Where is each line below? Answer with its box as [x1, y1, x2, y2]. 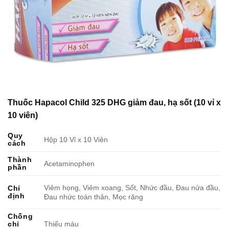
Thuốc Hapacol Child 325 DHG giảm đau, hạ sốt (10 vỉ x [8, 98, 221, 107]
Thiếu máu [44, 219, 79, 228]
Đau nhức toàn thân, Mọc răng [44, 192, 144, 201]
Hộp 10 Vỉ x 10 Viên [44, 135, 108, 144]
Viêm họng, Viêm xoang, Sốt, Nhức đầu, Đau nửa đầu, [44, 183, 221, 192]
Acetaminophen [44, 159, 95, 168]
